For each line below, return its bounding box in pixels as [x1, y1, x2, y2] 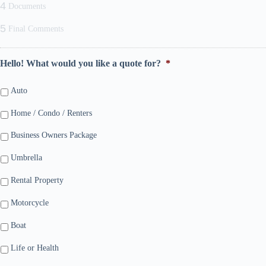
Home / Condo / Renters [11, 108, 92, 118]
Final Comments [8, 24, 64, 33]
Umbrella [11, 153, 42, 163]
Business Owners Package [11, 131, 97, 140]
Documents [8, 2, 46, 11]
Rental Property [11, 176, 64, 185]
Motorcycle [11, 198, 49, 207]
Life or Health [11, 243, 59, 252]
